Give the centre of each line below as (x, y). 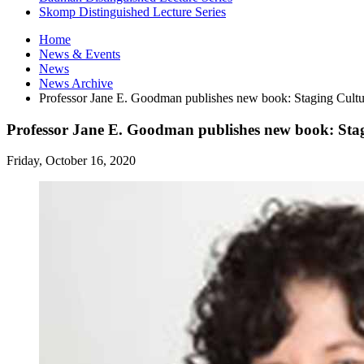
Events (101, 54)
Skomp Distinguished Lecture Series (132, 11)
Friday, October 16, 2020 (71, 161)
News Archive (76, 83)
